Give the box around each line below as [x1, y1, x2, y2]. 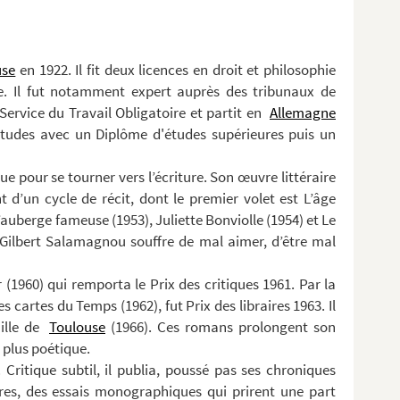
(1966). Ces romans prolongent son [105, 317, 336, 337]
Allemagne [270, 103, 336, 122]
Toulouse [49, 317, 105, 337]
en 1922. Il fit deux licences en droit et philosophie [15, 60, 337, 79]
